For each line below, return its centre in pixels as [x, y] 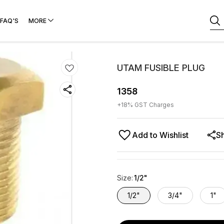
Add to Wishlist [160, 135]
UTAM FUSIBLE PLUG [161, 68]
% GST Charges [151, 105]
